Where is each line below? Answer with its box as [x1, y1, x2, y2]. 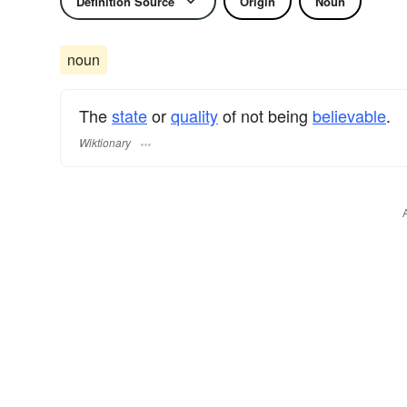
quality [171, 104, 218, 127]
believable [313, 104, 386, 127]
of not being [218, 104, 313, 127]
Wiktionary [79, 134, 131, 151]
